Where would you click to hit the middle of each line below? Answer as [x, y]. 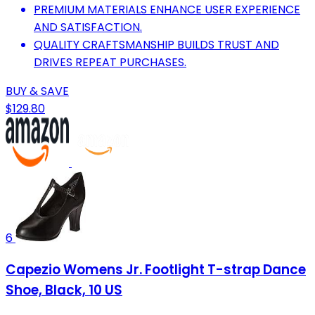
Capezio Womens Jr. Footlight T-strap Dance [156, 270]
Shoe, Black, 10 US [64, 290]
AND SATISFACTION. [88, 27]
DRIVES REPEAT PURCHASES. [110, 62]
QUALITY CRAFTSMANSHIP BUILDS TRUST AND [156, 44]
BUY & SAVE [37, 91]
